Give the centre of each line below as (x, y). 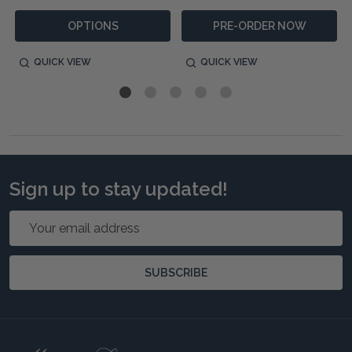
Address (33, 239)
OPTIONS (93, 26)
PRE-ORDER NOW (259, 26)
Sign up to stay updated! (119, 189)
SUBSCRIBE (176, 273)
